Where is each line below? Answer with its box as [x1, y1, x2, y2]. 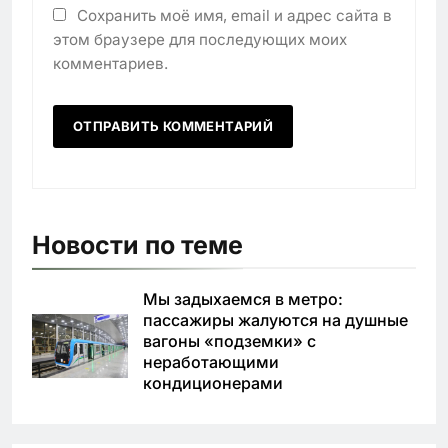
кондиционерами [143, 372, 283, 393]
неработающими [143, 351, 279, 372]
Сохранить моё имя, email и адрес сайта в [77, 5, 392, 25]
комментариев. [53, 53, 168, 73]
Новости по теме [32, 229, 243, 260]
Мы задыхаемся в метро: [143, 288, 343, 309]
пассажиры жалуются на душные [143, 309, 408, 330]
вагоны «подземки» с [143, 330, 316, 351]
